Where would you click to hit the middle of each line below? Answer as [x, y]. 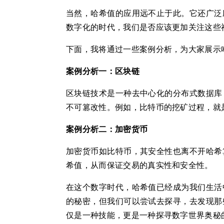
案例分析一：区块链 [103, 71]
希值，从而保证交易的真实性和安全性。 [139, 165]
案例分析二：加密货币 [107, 129]
